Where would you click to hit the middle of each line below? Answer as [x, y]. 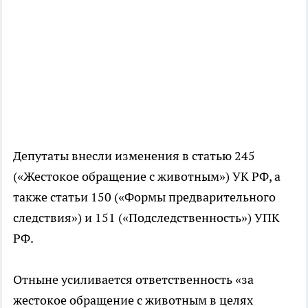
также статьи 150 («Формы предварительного [144, 197]
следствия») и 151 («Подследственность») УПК [146, 218]
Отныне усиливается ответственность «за [133, 280]
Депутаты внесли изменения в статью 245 [134, 156]
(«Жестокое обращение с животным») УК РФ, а [147, 177]
